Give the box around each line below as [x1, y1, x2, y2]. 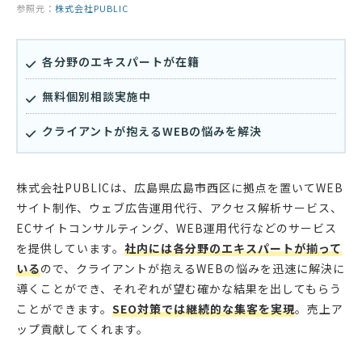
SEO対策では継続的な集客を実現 [112, 301, 295, 318]
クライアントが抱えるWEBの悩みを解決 [42, 123, 262, 140]
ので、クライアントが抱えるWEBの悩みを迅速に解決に [40, 260, 345, 277]
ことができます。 [16, 301, 112, 318]
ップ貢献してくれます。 [16, 321, 149, 338]
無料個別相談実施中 [42, 88, 151, 105]
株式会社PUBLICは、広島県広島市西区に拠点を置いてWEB [16, 179, 343, 196]
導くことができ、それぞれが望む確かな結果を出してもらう [16, 280, 342, 297]
